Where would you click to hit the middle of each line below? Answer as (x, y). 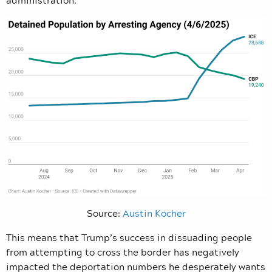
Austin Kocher (154, 213)
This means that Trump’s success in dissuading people (129, 237)
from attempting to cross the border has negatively (123, 252)
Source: (104, 213)
